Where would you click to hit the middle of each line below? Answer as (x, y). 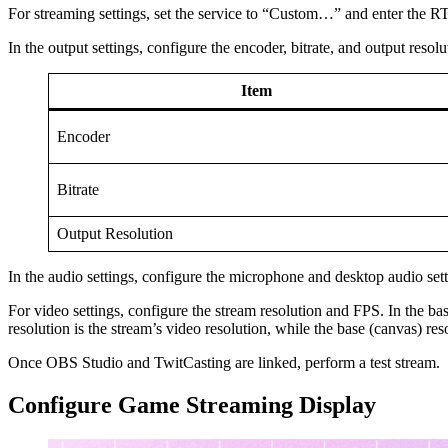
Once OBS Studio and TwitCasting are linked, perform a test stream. (224, 363)
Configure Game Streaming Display (192, 405)
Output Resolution (115, 234)
